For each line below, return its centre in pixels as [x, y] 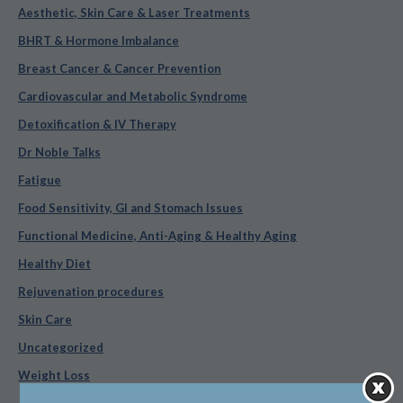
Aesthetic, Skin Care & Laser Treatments [134, 13]
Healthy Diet [54, 264]
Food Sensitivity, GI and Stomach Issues [130, 208]
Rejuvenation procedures [91, 292]
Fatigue [40, 180]
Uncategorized [61, 348]
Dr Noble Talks [59, 152]
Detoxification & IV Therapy [97, 125]
